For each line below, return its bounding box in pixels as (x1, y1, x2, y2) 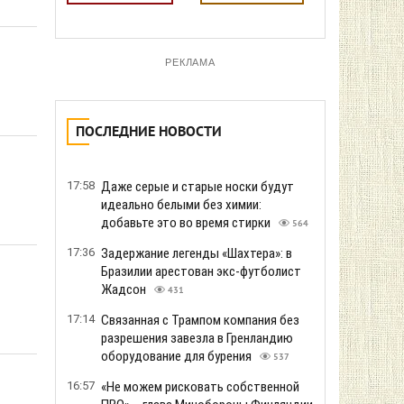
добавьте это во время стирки (101, 215, 273, 231)
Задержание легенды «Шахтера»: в (101, 245, 292, 262)
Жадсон (101, 281, 149, 298)
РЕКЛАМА (164, 57, 216, 68)
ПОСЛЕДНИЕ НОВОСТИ (76, 124, 222, 142)
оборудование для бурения (101, 348, 254, 364)
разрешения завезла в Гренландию (101, 330, 293, 346)
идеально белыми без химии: (101, 197, 262, 213)
